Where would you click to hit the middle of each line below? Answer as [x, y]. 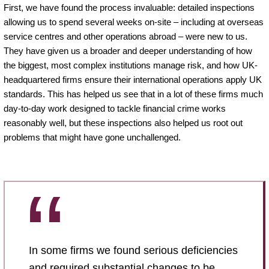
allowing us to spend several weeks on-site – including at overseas [134, 22]
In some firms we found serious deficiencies [133, 250]
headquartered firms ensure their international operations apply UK [133, 79]
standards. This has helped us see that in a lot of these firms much [133, 94]
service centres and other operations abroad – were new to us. [125, 36]
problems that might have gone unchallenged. [92, 137]
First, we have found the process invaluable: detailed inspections [129, 7]
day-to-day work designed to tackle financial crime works [115, 108]
